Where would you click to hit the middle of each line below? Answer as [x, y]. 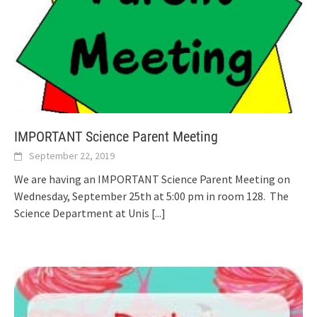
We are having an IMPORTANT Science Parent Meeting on [152, 179]
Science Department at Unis [83, 213]
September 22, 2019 [72, 156]
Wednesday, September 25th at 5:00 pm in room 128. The [151, 196]
